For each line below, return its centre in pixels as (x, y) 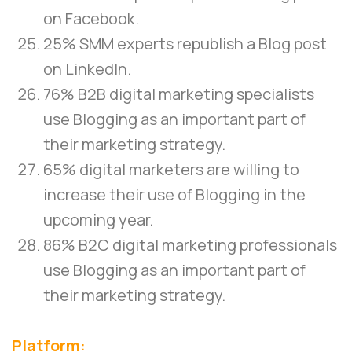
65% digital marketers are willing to (171, 170)
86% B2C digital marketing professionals (190, 245)
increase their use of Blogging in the (174, 195)
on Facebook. (91, 19)
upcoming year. (98, 220)
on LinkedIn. (87, 69)
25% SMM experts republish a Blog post (185, 44)
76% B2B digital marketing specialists (179, 94)
